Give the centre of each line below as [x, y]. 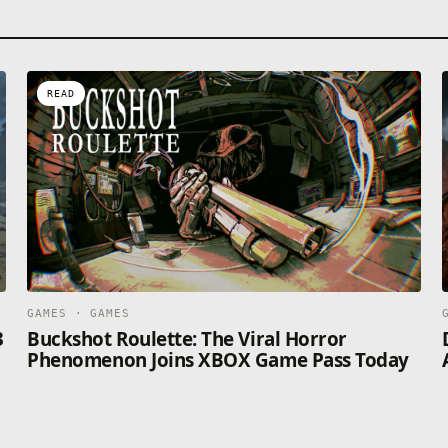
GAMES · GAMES [78, 314]
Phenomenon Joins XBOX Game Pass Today [218, 360]
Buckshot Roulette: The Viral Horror [187, 339]
